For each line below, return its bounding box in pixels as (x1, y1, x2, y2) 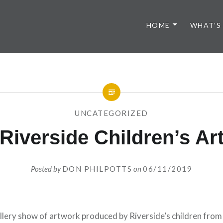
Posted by (30, 164, 62, 173)
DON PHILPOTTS (62, 164, 132, 173)
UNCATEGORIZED (75, 109, 148, 117)
